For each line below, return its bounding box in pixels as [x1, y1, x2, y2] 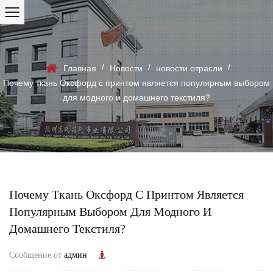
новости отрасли [156, 63, 222, 73]
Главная [63, 63, 96, 73]
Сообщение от [9, 250, 64, 260]
